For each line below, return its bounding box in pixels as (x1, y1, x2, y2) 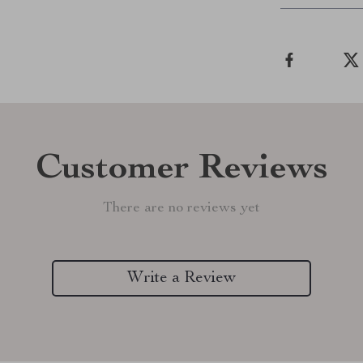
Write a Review (127, 270, 236, 287)
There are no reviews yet (103, 201, 260, 216)
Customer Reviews (35, 152, 328, 188)
